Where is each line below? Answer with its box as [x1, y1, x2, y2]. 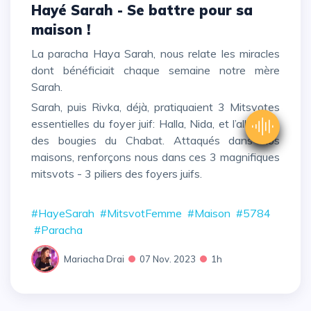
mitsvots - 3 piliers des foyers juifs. [31, 166, 202, 180]
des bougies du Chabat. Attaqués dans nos [31, 133, 280, 147]
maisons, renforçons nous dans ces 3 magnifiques [31, 149, 280, 164]
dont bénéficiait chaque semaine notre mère [31, 62, 280, 77]
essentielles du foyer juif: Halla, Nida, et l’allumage [31, 116, 280, 131]
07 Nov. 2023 [140, 253, 196, 264]
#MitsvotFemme [100, 206, 182, 221]
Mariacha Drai [64, 253, 124, 264]
